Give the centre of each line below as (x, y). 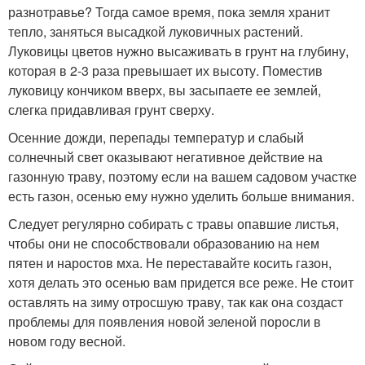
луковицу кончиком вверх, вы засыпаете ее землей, (165, 90)
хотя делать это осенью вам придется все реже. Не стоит (181, 282)
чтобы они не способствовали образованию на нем (164, 243)
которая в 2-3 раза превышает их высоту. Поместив (165, 70)
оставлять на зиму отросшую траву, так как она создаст (176, 302)
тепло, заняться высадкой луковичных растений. (156, 31)
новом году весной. (67, 341)
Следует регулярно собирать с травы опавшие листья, (174, 224)
